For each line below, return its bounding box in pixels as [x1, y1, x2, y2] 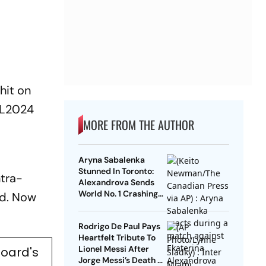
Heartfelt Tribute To [78, 232, 156, 243]
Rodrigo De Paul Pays [78, 221, 160, 232]
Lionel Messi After [78, 243, 149, 255]
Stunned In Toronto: [78, 166, 154, 177]
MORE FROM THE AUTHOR [83, 116, 194, 134]
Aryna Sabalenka [78, 154, 145, 166]
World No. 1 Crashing [78, 188, 158, 199]
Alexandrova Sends [78, 177, 154, 188]
